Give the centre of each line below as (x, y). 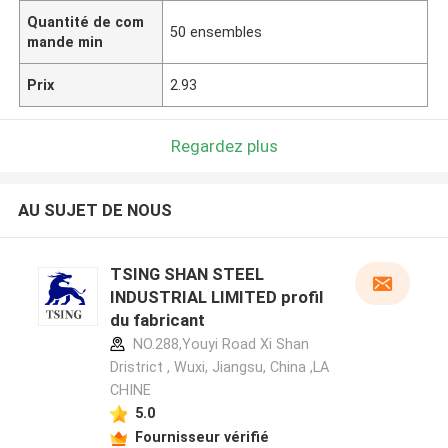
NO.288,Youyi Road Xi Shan (218, 344)
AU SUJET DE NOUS (94, 210)
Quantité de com (86, 21)
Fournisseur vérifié (201, 436)
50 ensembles (216, 31)
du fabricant (157, 320)
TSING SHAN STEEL (186, 274)
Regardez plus (224, 145)
